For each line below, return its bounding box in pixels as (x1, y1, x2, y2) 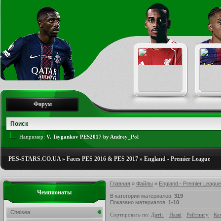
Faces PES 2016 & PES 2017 (67, 155, 138, 162)
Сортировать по (110, 212, 148, 218)
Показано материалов (110, 199, 165, 205)
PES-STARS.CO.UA (8, 155, 61, 162)
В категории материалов (110, 193, 171, 199)
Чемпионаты (37, 189, 72, 196)
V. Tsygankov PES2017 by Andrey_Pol (46, 134, 139, 140)
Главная (110, 181, 130, 186)
